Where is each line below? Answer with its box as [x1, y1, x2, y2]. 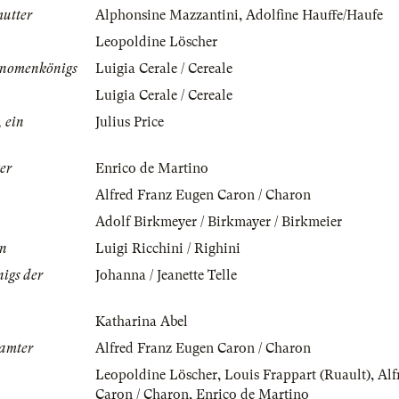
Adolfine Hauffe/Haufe [246, 7, 383, 24]
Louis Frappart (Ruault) [224, 367, 370, 384]
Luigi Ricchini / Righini [95, 240, 240, 257]
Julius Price [95, 114, 164, 131]
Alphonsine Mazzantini [95, 7, 239, 24]
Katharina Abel [95, 313, 188, 330]
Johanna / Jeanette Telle [95, 267, 237, 284]
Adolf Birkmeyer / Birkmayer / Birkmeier [95, 214, 342, 231]
